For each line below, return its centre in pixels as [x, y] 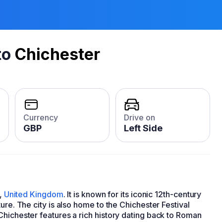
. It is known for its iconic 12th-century [132, 194]
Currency [41, 117]
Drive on [139, 117]
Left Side [143, 128]
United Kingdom [33, 194]
